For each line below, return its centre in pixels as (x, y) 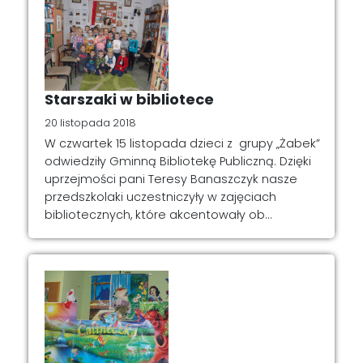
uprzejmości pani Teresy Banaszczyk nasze (171, 179)
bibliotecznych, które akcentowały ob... (158, 215)
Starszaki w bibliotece (129, 99)
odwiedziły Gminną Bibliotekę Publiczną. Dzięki (178, 162)
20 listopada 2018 (90, 122)
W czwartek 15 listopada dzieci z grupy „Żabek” (182, 144)
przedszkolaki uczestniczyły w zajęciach (160, 197)
